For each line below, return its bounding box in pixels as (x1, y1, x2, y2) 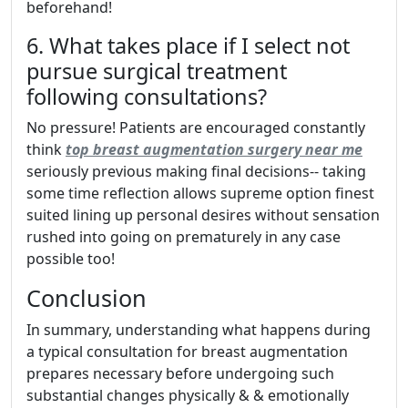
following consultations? (26, 81, 267, 111)
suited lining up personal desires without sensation (26, 204, 380, 225)
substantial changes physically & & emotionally (26, 384, 349, 405)
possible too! (26, 248, 115, 269)
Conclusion (26, 281, 147, 313)
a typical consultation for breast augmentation (26, 341, 348, 362)
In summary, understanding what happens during (26, 319, 371, 340)
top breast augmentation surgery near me (66, 138, 362, 159)
